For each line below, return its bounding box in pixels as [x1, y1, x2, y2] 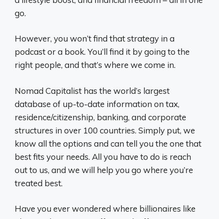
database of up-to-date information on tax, [15, 98, 179, 109]
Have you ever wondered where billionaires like [15, 203, 196, 214]
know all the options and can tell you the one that [15, 138, 201, 149]
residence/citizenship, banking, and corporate [15, 111, 186, 122]
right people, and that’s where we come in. [15, 60, 175, 70]
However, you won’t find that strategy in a [15, 33, 175, 44]
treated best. [15, 177, 63, 188]
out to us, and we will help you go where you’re [15, 164, 193, 175]
